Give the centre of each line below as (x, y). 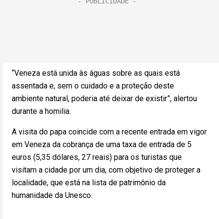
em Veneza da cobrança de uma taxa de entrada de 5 (102, 144)
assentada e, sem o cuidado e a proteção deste (93, 86)
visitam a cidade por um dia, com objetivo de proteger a (106, 170)
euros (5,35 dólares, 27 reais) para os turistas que (97, 157)
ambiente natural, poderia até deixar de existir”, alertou (104, 99)
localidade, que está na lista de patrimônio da (89, 183)
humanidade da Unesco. (52, 195)
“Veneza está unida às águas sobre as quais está (96, 73)
